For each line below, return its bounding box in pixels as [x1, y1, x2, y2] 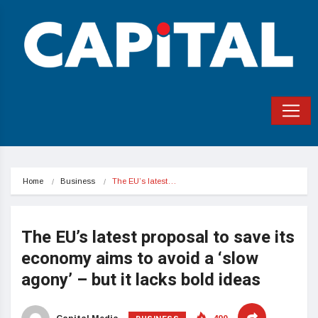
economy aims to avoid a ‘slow [21, 246, 258, 272]
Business [60, 177, 95, 186]
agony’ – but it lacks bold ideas [21, 268, 261, 293]
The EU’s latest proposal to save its [21, 225, 295, 251]
